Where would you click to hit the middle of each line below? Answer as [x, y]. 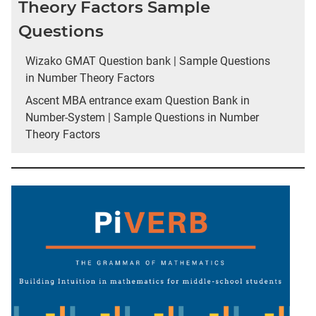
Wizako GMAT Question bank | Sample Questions [148, 61]
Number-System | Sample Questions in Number [142, 117]
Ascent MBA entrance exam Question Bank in [138, 100]
